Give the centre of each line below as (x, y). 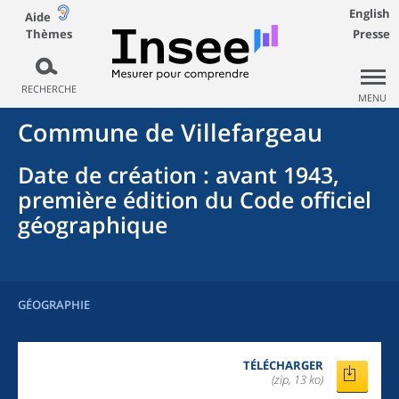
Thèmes (49, 33)
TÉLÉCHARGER (283, 365)
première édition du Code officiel (195, 199)
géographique (93, 224)
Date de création (107, 175)
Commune (78, 132)
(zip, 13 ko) (297, 379)
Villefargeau (252, 132)
